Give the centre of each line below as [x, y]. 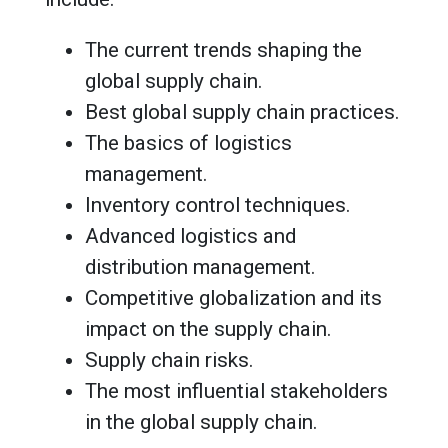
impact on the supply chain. [208, 328]
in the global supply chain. [201, 421]
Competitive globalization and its [233, 297]
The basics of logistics [188, 142]
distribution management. [200, 266]
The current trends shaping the [223, 49]
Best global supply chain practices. [242, 111]
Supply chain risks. [169, 359]
